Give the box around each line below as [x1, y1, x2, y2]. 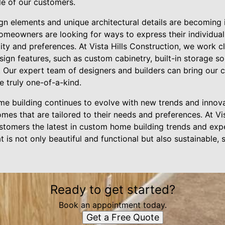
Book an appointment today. [58, 200, 167, 210]
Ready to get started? [50, 182, 175, 197]
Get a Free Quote [86, 212, 159, 222]
